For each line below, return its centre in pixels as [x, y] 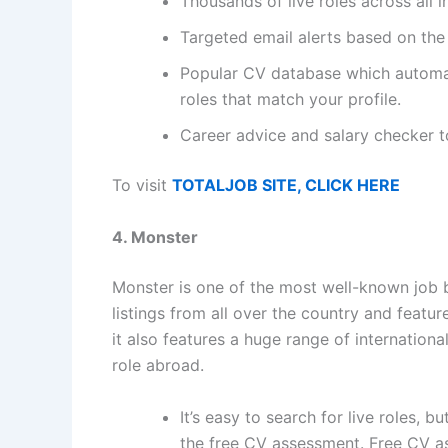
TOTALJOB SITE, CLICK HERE [286, 185]
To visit [142, 185]
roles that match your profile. [290, 99]
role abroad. [158, 364]
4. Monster [155, 236]
